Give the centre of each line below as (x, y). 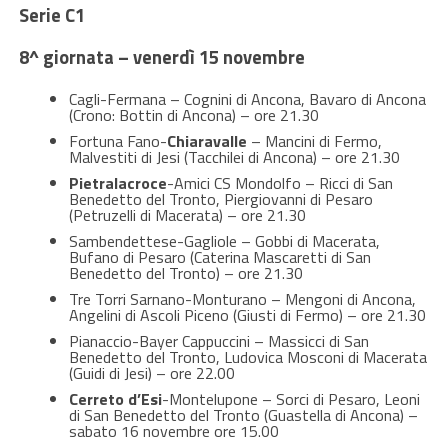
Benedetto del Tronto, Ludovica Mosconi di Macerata (247, 356)
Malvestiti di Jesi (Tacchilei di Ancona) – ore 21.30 (234, 156)
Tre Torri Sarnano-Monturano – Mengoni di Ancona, (242, 298)
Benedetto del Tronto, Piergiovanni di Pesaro (220, 198)
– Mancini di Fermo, (314, 140)
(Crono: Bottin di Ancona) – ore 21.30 (193, 114)
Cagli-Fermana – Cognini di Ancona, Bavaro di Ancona (247, 98)
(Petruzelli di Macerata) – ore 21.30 (187, 214)
